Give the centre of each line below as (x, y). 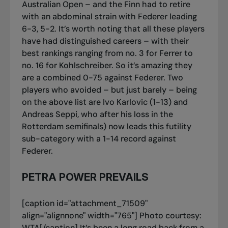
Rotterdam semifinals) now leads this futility (106, 126)
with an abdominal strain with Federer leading (109, 16)
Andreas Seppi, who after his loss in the (97, 114)
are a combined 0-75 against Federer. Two (102, 77)
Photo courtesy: (169, 215)
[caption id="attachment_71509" (84, 203)
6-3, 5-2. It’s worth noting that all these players (113, 28)
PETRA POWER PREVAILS (85, 177)
